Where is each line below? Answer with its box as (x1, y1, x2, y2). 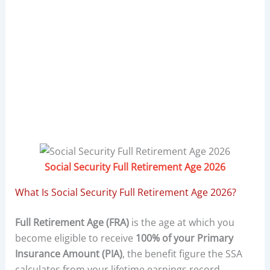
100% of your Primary (135, 231, 233, 245)
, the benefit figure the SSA (122, 247, 242, 261)
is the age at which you (128, 216, 234, 230)
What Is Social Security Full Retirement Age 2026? (14, 186, 236, 199)
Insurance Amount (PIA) (14, 247, 122, 261)
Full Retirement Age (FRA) (14, 216, 129, 230)
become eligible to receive (14, 231, 136, 245)
